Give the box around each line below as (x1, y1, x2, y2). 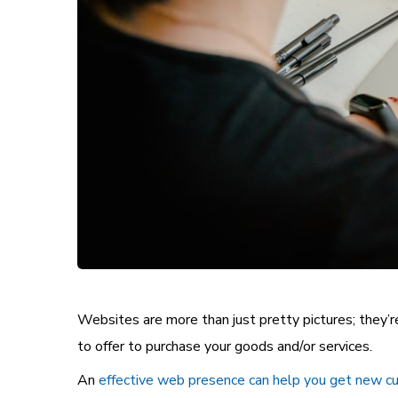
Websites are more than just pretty (77, 310, 303, 330)
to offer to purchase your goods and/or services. (77, 337, 372, 357)
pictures (303, 310, 353, 330)
